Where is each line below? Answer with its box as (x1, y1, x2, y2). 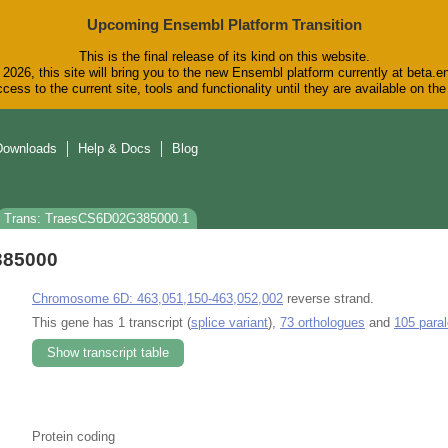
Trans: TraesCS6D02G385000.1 (4, 211, 189, 227)
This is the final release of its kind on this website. (78, 49, 370, 65)
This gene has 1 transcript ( (32, 314, 191, 330)
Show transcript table (47, 344, 169, 360)
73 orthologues (280, 314, 365, 330)
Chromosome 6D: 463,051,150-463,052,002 (32, 290, 283, 306)
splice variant (191, 314, 268, 330)
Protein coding (32, 428, 115, 444)
